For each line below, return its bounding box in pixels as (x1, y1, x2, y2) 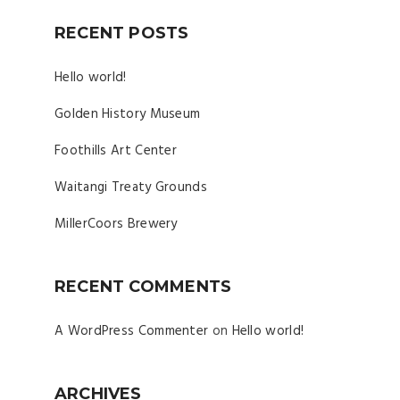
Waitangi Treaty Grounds (54, 177, 207, 198)
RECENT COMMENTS (54, 277, 232, 296)
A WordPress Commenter (54, 321, 209, 342)
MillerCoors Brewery (54, 213, 178, 235)
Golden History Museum (54, 104, 201, 125)
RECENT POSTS (54, 23, 189, 43)
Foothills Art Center (54, 140, 177, 162)
